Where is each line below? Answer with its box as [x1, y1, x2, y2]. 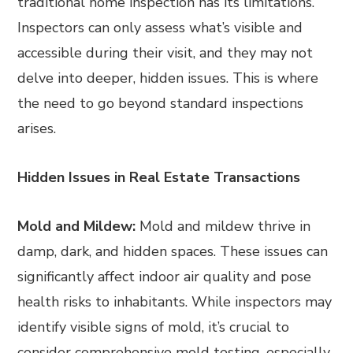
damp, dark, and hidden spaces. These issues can [17, 242, 329, 261]
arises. [17, 119, 57, 138]
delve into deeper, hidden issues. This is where [17, 69, 319, 87]
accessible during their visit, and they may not [17, 43, 314, 62]
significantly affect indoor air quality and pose [17, 267, 312, 286]
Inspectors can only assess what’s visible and [17, 18, 303, 37]
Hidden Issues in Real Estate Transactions [17, 168, 301, 187]
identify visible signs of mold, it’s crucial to [17, 318, 290, 336]
